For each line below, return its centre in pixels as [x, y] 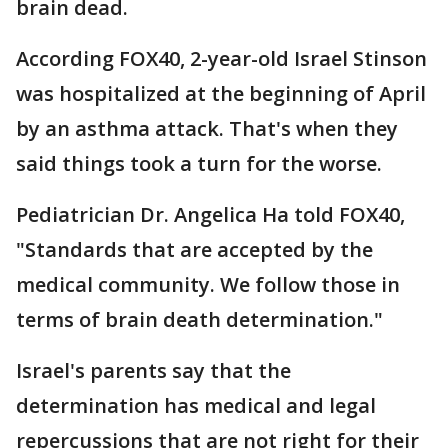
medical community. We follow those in [208, 284]
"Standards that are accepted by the [194, 249]
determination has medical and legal [196, 405]
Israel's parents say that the [153, 370]
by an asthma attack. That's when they [207, 128]
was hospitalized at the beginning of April [221, 93]
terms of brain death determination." [199, 319]
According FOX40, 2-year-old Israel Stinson [221, 58]
